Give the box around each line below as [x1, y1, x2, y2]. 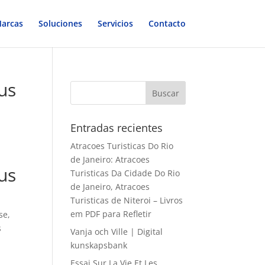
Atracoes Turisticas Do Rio [70, 140, 174, 151]
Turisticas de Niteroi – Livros [70, 195, 183, 206]
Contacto [148, 18, 186, 29]
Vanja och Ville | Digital [70, 226, 163, 237]
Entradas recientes [70, 121, 163, 135]
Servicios [97, 18, 133, 29]
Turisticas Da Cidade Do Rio [70, 167, 180, 179]
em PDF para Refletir [70, 208, 152, 219]
